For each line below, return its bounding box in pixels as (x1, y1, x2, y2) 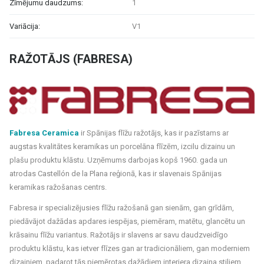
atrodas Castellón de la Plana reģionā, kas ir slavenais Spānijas (9, 169, 222, 178)
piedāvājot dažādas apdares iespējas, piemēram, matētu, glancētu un (9, 216, 245, 226)
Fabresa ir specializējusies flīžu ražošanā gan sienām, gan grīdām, (9, 203, 234, 212)
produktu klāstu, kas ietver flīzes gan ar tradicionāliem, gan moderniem (9, 243, 250, 253)
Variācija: (9, 22, 40, 31)
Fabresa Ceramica (9, 128, 79, 137)
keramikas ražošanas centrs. (9, 182, 107, 192)
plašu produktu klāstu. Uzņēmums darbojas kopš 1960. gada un (9, 155, 227, 164)
